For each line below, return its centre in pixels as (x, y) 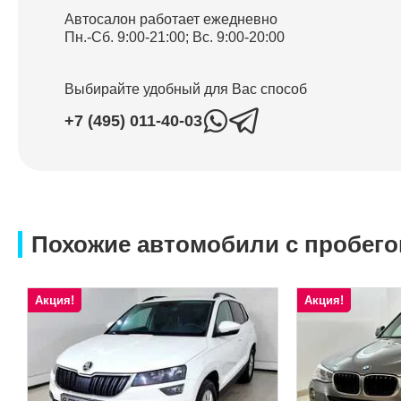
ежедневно (240, 20)
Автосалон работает (134, 20)
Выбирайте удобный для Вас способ (186, 90)
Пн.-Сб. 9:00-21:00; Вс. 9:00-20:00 (175, 38)
